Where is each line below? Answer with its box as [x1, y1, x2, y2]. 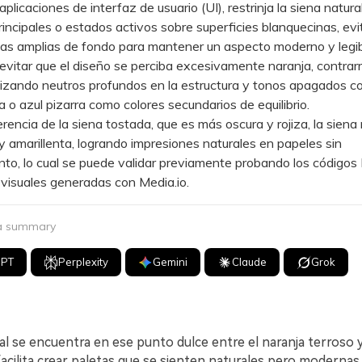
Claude [232, 255, 267, 268]
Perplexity [58, 255, 109, 268]
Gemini [153, 255, 188, 268]
